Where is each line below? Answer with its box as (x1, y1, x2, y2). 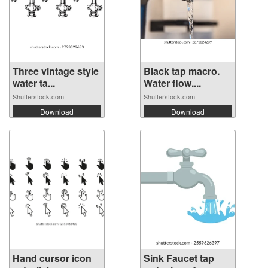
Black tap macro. (144, 63, 220, 78)
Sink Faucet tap (144, 251, 214, 265)
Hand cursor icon (13, 251, 92, 265)
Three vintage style (13, 63, 99, 78)
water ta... (13, 75, 55, 90)
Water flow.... (144, 75, 201, 90)
